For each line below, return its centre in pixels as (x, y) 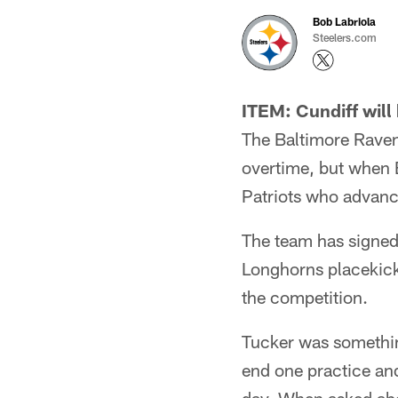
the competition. (305, 297)
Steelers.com (345, 37)
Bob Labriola (344, 21)
